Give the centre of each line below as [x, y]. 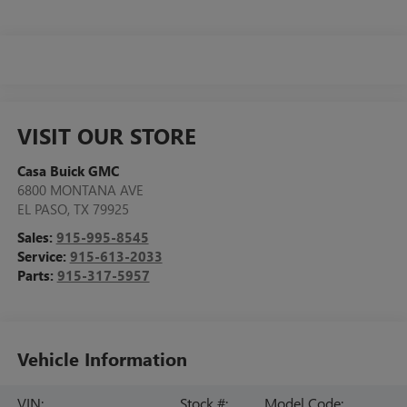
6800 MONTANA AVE [80, 189]
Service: [43, 256]
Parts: [37, 275]
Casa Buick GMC [68, 170]
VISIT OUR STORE [106, 135]
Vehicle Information [102, 358]
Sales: [36, 237]
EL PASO [42, 208]
